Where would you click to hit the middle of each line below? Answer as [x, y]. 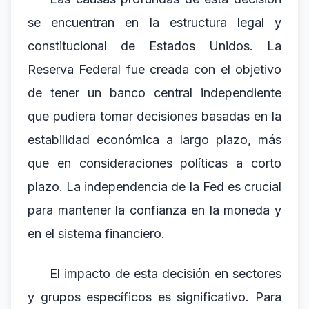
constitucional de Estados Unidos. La [154, 46]
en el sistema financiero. [96, 233]
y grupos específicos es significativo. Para [154, 297]
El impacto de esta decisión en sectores [166, 273]
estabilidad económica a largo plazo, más [154, 140]
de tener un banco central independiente [154, 93]
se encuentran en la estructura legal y [154, 22]
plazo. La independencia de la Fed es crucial [154, 187]
